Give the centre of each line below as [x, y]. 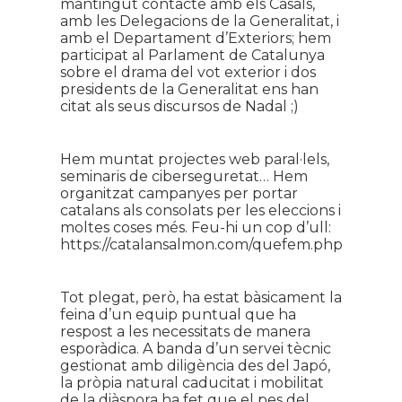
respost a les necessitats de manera [185, 332]
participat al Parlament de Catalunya [192, 55]
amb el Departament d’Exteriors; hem [195, 38]
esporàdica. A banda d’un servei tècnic [195, 349]
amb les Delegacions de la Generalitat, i [199, 21]
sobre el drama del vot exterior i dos [188, 72]
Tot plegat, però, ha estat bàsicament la [201, 297]
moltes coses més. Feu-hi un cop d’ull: [195, 227]
